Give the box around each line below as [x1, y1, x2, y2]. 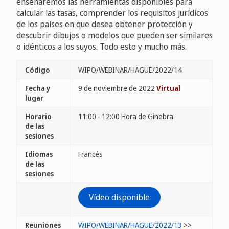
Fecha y [25, 83, 50, 93]
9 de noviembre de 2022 [78, 83, 156, 93]
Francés [78, 149, 103, 159]
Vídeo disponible [89, 192, 150, 203]
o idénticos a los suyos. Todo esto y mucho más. [16, 41, 187, 52]
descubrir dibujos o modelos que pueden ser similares [16, 30, 213, 41]
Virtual [156, 83, 180, 93]
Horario [25, 111, 52, 121]
